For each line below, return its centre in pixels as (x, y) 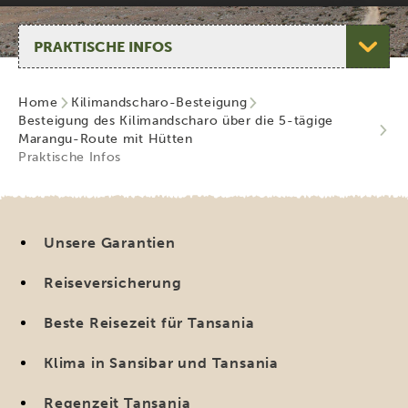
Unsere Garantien (110, 243)
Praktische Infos (70, 157)
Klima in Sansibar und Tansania (161, 363)
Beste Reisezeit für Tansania (149, 323)
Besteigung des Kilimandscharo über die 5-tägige (176, 121)
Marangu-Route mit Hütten (106, 139)
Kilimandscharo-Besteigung (159, 102)
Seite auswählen (72, 34)
